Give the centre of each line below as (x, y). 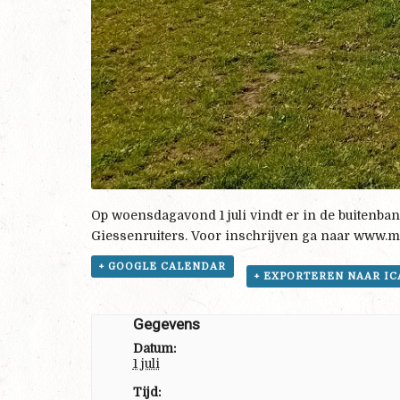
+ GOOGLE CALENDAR (162, 267)
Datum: (154, 348)
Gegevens (166, 324)
